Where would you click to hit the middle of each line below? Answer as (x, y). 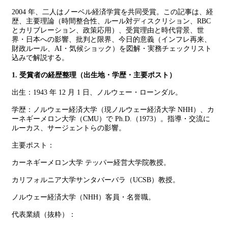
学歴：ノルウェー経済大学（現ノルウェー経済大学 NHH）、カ (113, 110)
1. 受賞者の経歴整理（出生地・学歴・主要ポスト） (94, 75)
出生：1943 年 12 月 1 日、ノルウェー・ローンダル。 (97, 92)
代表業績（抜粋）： (44, 215)
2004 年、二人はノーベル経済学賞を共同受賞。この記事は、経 (112, 12)
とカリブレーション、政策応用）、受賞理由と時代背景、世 (108, 30)
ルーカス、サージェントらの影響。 (69, 128)
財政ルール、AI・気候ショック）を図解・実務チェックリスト (112, 49)
